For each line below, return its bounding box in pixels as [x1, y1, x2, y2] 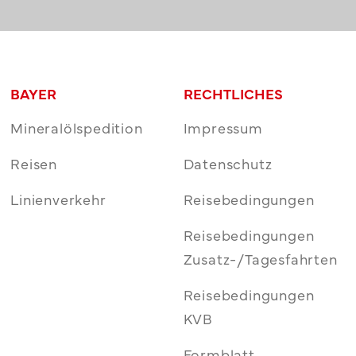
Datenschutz [183, 153, 273, 174]
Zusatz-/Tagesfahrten [183, 249, 338, 269]
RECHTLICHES [183, 83, 283, 104]
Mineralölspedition [10, 118, 143, 138]
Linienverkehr [10, 189, 106, 210]
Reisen [10, 153, 58, 174]
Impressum [183, 118, 263, 138]
